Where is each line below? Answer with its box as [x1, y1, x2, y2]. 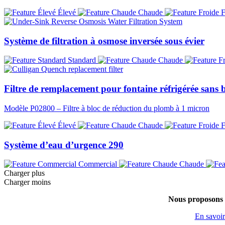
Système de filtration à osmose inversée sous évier [4, 35, 204, 46]
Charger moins [4, 178, 51, 187]
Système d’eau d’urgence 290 [4, 139, 124, 150]
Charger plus [4, 169, 45, 178]
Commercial [76, 160, 119, 169]
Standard [66, 56, 98, 65]
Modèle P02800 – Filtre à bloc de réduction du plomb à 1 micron [4, 103, 209, 113]
